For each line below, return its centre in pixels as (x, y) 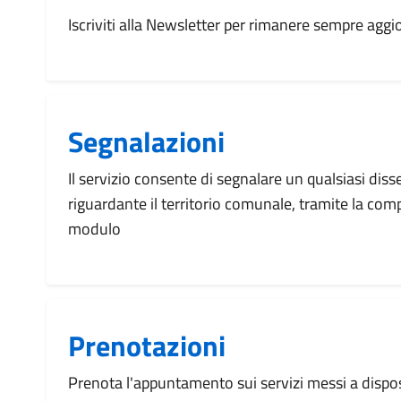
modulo (94, 229)
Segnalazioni (146, 141)
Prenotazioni (147, 346)
